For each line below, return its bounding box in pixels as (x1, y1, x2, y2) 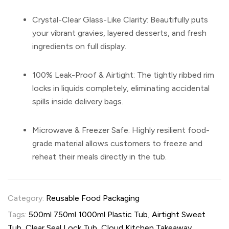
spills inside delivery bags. (32, 96, 123, 106)
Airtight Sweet (152, 209, 205, 219)
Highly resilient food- (130, 125, 210, 135)
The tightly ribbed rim (135, 70, 214, 80)
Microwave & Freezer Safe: (32, 125, 130, 135)
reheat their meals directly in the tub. (32, 151, 167, 162)
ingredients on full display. (32, 41, 126, 51)
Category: (8, 193, 44, 203)
